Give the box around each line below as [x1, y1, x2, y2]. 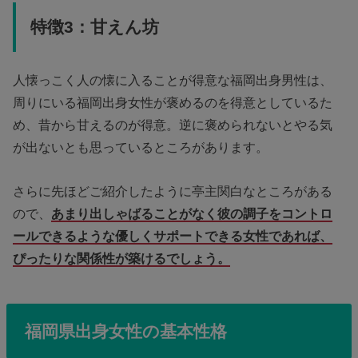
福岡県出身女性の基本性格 [24, 321, 227, 340]
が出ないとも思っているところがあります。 [13, 140, 269, 155]
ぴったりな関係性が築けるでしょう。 [13, 250, 231, 265]
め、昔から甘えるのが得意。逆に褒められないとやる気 [13, 117, 333, 133]
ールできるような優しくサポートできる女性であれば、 [13, 228, 333, 243]
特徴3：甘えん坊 [30, 17, 159, 37]
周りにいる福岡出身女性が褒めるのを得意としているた [13, 95, 333, 110]
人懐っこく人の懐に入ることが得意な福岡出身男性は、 [13, 73, 333, 88]
